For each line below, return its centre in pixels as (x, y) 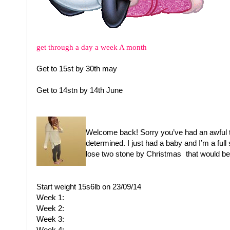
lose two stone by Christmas (134, 154)
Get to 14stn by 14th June (79, 90)
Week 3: (50, 219)
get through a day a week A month (91, 47)
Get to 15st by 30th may (76, 69)
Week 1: (50, 197)
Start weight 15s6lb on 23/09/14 (89, 187)
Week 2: (50, 208)
